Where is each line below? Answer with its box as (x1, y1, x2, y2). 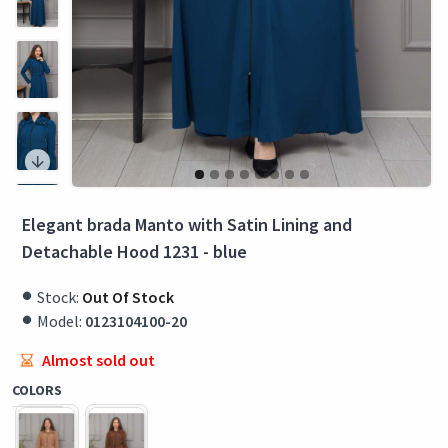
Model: (37, 310, 82, 331)
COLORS (12, 380, 62, 399)
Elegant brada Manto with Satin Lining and (22, 212, 352, 236)
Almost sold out (42, 349, 155, 370)
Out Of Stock (82, 286, 174, 307)
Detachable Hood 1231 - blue (22, 239, 247, 263)
